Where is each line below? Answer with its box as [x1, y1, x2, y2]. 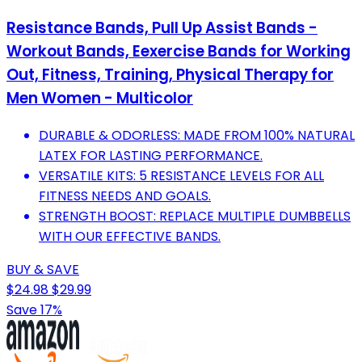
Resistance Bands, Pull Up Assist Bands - [6, 17, 318, 40]
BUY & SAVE [6, 260, 79, 280]
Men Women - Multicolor [6, 87, 193, 110]
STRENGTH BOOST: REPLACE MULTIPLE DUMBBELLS [39, 207, 351, 226]
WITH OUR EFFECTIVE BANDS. [39, 227, 221, 246]
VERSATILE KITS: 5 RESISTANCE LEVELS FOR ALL [39, 166, 324, 186]
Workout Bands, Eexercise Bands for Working [6, 40, 351, 63]
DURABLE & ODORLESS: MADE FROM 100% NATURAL [39, 126, 355, 145]
